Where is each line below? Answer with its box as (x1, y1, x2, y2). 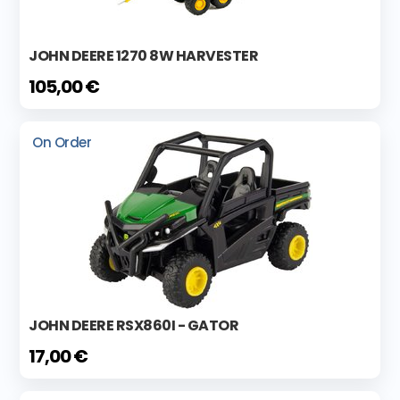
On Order (32, 132, 92, 152)
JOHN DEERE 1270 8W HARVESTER (29, 45, 258, 66)
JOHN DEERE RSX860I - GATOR (29, 314, 238, 336)
